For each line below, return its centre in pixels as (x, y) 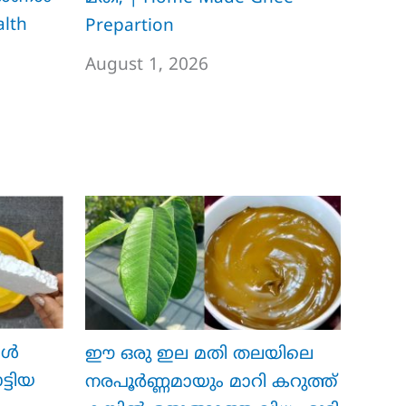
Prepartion (129, 26)
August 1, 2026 (146, 65)
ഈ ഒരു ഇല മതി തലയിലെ (199, 355)
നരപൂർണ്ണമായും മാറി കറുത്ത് (211, 383)
